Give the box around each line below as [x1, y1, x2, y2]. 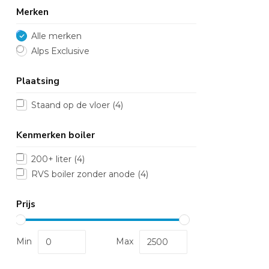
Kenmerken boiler [16, 128, 95, 141]
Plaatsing [16, 74, 59, 87]
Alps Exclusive [31, 45, 89, 56]
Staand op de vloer [31, 99, 112, 110]
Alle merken [31, 30, 82, 41]
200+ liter [31, 153, 74, 165]
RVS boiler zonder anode [31, 168, 138, 180]
